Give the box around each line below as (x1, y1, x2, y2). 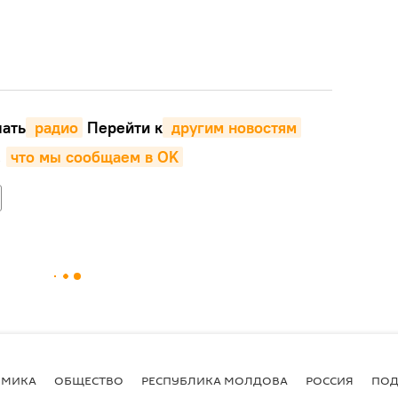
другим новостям (166, 117, 297, 138)
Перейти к (82, 117, 163, 138)
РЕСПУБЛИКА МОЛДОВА (141, 371, 288, 388)
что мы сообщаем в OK (10, 147, 179, 167)
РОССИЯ (306, 371, 354, 388)
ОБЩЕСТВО (54, 371, 123, 388)
